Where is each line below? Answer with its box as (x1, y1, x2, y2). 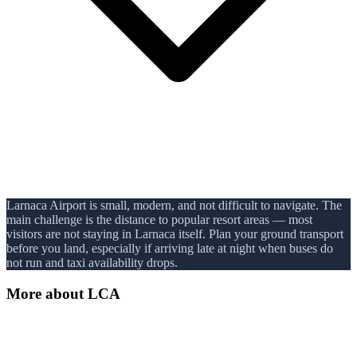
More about (6, 284, 88, 302)
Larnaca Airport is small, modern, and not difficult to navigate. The (6, 198, 342, 213)
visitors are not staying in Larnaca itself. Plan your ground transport (6, 227, 343, 241)
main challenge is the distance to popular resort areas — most (6, 213, 312, 227)
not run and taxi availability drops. (6, 256, 178, 270)
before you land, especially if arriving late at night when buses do (6, 241, 333, 256)
